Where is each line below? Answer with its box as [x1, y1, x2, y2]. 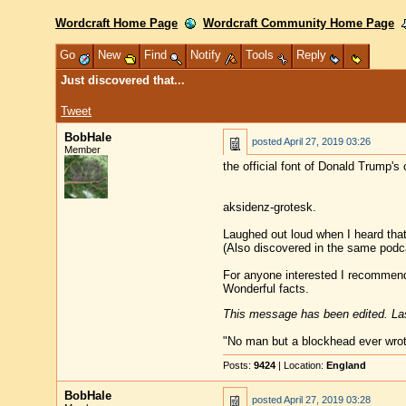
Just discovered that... [61, 73, 186, 87]
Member [63, 144, 101, 155]
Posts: [222, 360, 254, 371]
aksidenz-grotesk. [222, 200, 316, 214]
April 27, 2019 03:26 [283, 136, 371, 147]
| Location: [275, 360, 326, 371]
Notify [190, 48, 226, 62]
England [325, 360, 366, 371]
